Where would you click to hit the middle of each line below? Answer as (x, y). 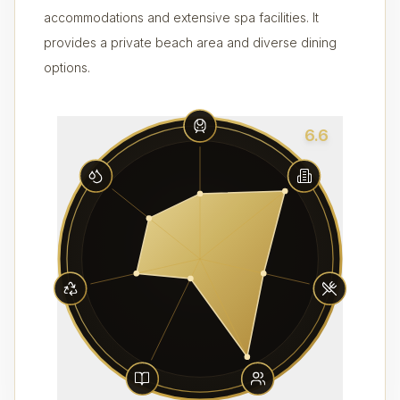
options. (67, 67)
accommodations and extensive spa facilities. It (181, 17)
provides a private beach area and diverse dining (190, 42)
